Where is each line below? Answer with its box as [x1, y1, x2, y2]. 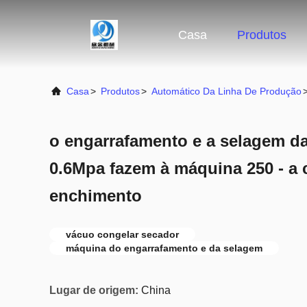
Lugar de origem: [49, 284, 138, 296]
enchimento [49, 186, 142, 205]
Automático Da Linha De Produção [151, 86, 302, 97]
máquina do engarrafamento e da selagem [66, 243, 262, 254]
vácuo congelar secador [66, 229, 179, 240]
